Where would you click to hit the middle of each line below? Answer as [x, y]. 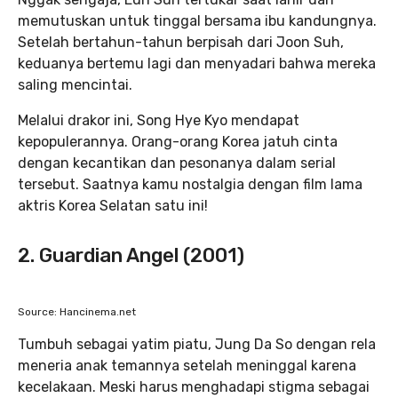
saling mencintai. [75, 85]
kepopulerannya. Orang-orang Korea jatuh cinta [178, 142]
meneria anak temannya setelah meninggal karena [187, 366]
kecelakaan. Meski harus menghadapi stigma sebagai [194, 387]
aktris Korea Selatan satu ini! [113, 206]
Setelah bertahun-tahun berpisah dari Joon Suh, [181, 42]
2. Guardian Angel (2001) [131, 255]
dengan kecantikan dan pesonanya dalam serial [177, 163]
